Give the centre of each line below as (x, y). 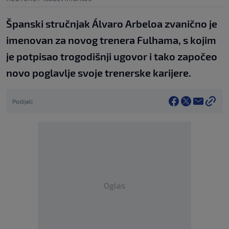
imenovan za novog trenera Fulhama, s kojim (111, 40)
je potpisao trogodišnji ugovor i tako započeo (112, 56)
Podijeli (22, 101)
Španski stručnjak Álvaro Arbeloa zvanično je (112, 24)
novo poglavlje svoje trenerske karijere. (99, 73)
